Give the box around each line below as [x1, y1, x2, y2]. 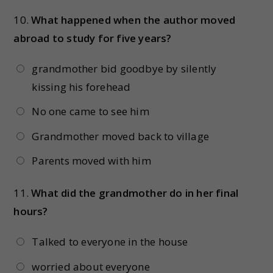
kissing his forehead [32, 79, 131, 94]
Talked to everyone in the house [32, 235, 188, 249]
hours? [13, 204, 48, 219]
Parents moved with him [32, 154, 151, 168]
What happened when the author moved [31, 12, 236, 27]
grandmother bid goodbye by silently [32, 61, 217, 76]
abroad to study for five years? [13, 30, 172, 45]
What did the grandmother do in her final [31, 186, 239, 200]
